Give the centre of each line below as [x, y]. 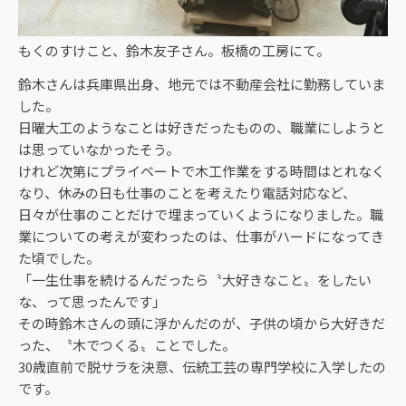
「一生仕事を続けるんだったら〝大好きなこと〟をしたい [195, 280]
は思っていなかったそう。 [99, 150]
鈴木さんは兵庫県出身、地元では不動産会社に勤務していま [202, 84]
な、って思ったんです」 [92, 302]
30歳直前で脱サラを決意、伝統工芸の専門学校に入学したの [202, 367]
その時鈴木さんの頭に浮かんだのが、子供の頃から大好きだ [202, 324]
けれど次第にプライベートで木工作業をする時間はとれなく [202, 171]
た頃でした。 [59, 258]
